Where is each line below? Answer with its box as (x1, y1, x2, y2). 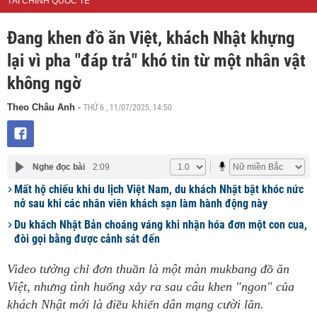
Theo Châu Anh (7, 102, 78, 113)
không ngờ (7, 73, 81, 93)
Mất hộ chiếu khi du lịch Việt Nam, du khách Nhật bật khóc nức (14, 183, 304, 196)
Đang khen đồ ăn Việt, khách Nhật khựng (7, 28, 295, 48)
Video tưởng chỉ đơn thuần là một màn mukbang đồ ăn (7, 262, 289, 276)
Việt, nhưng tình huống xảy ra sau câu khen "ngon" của (7, 279, 294, 294)
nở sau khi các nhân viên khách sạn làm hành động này (14, 197, 267, 210)
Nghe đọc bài (32, 161, 85, 172)
